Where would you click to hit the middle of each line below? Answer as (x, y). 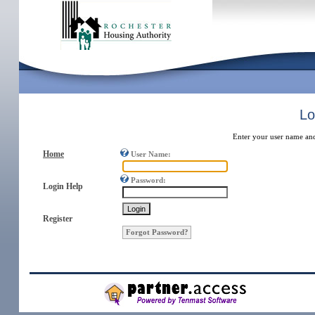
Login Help (63, 186)
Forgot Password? (157, 232)
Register (58, 219)
